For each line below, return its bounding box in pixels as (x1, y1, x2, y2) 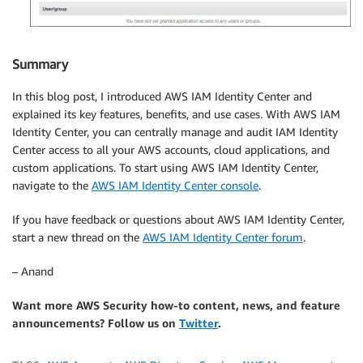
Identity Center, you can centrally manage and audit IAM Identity (12, 124, 338, 139)
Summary (12, 55, 68, 72)
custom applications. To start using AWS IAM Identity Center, (12, 160, 318, 174)
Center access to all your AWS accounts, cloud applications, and (12, 142, 330, 156)
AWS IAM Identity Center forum (143, 229, 303, 244)
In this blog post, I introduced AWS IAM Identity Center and (12, 88, 312, 103)
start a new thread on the (12, 229, 143, 244)
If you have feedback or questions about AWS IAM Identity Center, (12, 211, 344, 226)
